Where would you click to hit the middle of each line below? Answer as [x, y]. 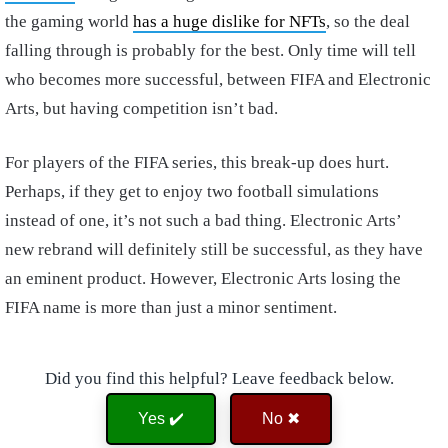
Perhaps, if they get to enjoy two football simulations [192, 192]
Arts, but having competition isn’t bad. [141, 109]
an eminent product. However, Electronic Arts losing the [203, 279]
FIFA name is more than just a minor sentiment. [171, 308]
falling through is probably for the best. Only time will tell [210, 51]
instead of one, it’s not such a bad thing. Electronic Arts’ [203, 221]
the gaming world [69, 22]
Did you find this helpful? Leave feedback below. [219, 379]
